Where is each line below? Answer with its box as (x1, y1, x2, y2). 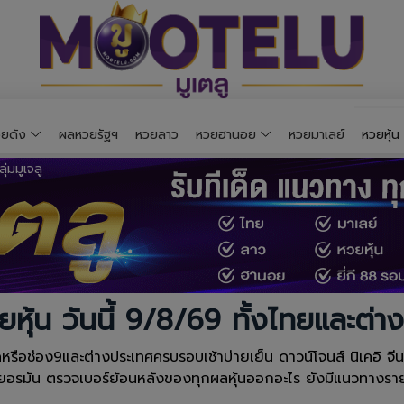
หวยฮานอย (196, 124, 256, 144)
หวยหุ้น (362, 124, 399, 144)
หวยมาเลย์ (289, 124, 344, 144)
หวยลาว (135, 124, 179, 144)
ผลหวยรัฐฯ (59, 124, 118, 144)
